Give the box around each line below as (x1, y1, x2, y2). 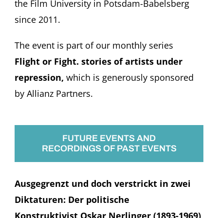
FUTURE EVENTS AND (62, 133, 156, 143)
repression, (14, 71, 66, 83)
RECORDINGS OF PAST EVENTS (41, 143, 177, 153)
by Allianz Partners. (14, 87, 93, 99)
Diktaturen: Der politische (14, 193, 129, 205)
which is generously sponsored (66, 71, 194, 83)
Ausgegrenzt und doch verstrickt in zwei (14, 177, 191, 189)
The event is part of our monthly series (14, 39, 173, 51)
